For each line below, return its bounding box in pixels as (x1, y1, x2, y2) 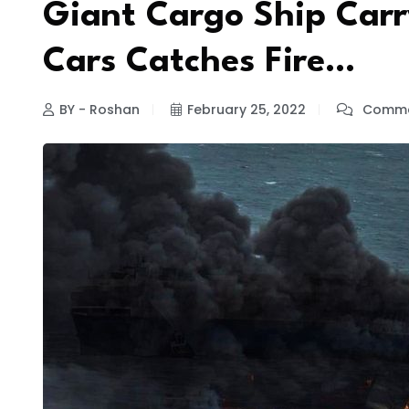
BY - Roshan (59, 100, 140, 119)
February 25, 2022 (187, 100, 306, 119)
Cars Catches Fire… (43, 46, 355, 80)
